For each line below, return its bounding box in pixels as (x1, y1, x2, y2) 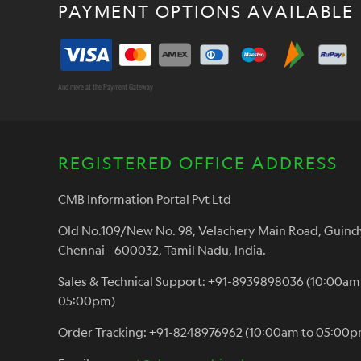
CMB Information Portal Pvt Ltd (58, 192, 231, 207)
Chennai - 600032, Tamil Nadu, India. (58, 243, 266, 258)
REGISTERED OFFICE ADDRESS (58, 151, 338, 173)
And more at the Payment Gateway (58, 80, 153, 93)
